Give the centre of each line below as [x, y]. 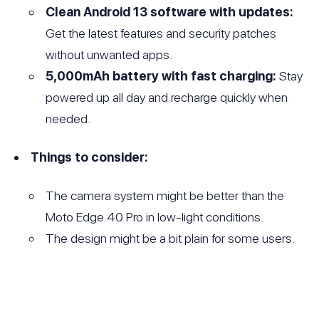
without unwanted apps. [109, 54]
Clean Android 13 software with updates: [170, 11]
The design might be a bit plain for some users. [171, 238]
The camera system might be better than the [165, 195]
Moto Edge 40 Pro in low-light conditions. [155, 216]
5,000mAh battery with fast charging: [161, 75]
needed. [68, 118]
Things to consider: [90, 157]
